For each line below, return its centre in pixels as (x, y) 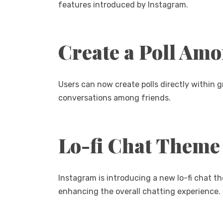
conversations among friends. (114, 98)
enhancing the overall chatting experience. (139, 192)
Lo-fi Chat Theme (139, 145)
